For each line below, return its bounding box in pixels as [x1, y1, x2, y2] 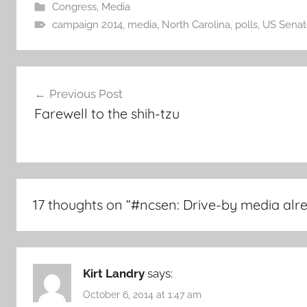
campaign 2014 [51, 19, 123, 31]
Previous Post [49, 86, 123, 101]
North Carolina [161, 19, 230, 31]
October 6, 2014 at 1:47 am [83, 289, 201, 301]
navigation [16, 93, 106, 113]
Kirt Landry [83, 267, 145, 280]
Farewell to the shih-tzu [34, 104, 180, 122]
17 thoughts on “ [33, 196, 131, 213]
